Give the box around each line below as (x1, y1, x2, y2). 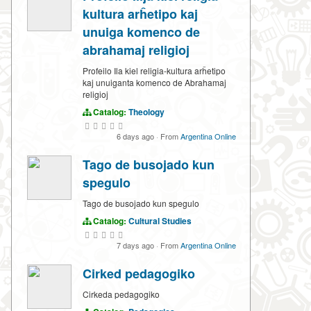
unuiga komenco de (83, 23, 200, 42)
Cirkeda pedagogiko (83, 288, 160, 301)
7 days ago (117, 239, 156, 251)
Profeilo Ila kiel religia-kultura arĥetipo (83, 65, 226, 77)
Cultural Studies (128, 215, 192, 228)
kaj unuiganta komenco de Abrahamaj (83, 76, 226, 89)
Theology (128, 106, 165, 119)
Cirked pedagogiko (83, 264, 195, 283)
